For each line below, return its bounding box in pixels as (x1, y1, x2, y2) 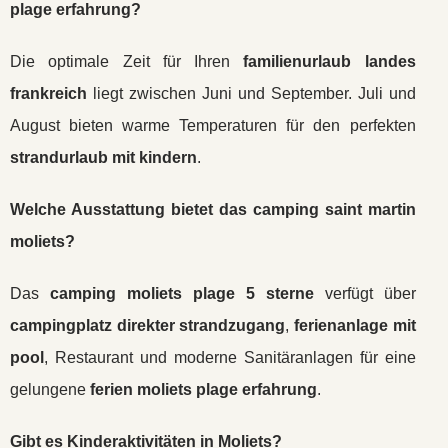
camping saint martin (252, 201, 416, 218)
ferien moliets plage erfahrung (90, 381, 317, 398)
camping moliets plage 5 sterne (49, 285, 314, 302)
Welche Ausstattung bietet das (10, 201, 253, 218)
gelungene (10, 381, 90, 398)
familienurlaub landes (243, 53, 416, 70)
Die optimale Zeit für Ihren (10, 53, 244, 70)
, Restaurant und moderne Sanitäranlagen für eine (44, 349, 416, 366)
